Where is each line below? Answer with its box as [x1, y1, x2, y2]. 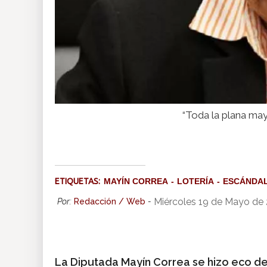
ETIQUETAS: [55, 176, 104, 187]
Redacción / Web [74, 197, 145, 207]
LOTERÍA [177, 176, 214, 187]
